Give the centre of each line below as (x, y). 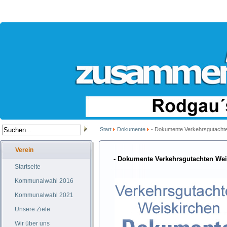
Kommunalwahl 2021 (44, 195)
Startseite (28, 167)
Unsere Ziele (32, 209)
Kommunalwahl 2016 (44, 181)
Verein (24, 150)
